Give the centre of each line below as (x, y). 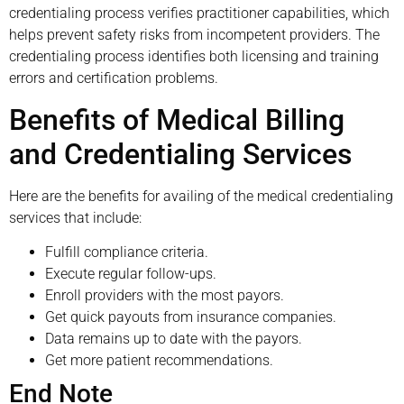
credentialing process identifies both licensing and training (194, 57)
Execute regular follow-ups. (131, 274)
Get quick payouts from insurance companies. (191, 317)
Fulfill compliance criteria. (127, 252)
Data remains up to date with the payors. (174, 339)
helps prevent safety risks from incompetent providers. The (194, 35)
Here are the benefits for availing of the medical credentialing (201, 196)
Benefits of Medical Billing (177, 119)
